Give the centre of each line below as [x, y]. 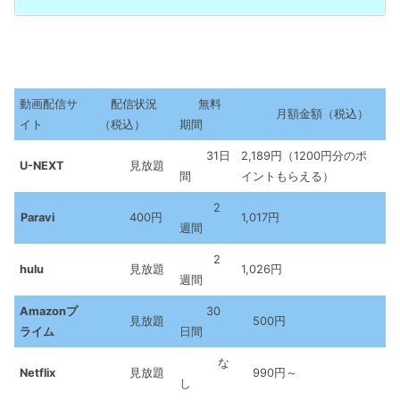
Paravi [37, 217]
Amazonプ [49, 311]
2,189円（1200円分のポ [304, 155]
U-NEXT [42, 165]
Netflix [37, 372]
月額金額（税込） [305, 113]
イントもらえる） [287, 176]
